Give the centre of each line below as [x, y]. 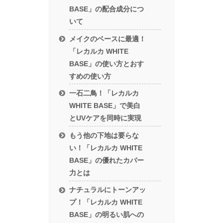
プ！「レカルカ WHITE [106, 202]
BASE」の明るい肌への [107, 215]
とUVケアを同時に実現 [106, 118]
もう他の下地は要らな [104, 135]
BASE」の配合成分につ [107, 9]
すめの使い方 [90, 76]
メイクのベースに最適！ [108, 39]
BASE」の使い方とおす [107, 63]
